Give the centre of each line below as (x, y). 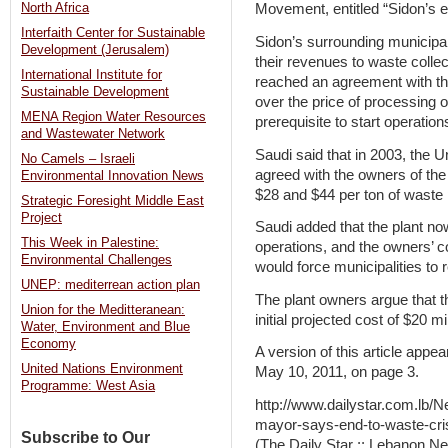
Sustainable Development (95, 92)
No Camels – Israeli (78, 159)
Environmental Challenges (96, 260)
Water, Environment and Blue (105, 327)
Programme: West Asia (88, 386)
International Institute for (91, 75)
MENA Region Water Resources (113, 117)
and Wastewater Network (93, 134)
